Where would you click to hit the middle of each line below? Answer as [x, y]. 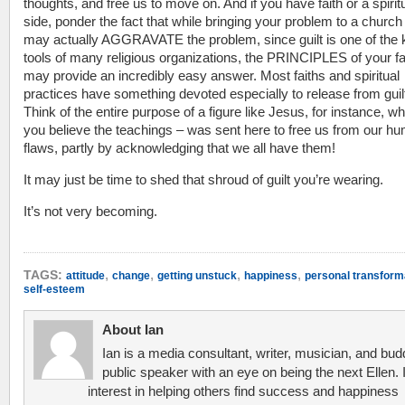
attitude [85, 276]
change [131, 276]
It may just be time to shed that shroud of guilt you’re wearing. [203, 179]
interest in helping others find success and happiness [243, 391]
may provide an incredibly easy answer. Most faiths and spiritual [212, 75]
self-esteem [54, 289]
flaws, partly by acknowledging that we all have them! [179, 148]
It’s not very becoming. [90, 211]
